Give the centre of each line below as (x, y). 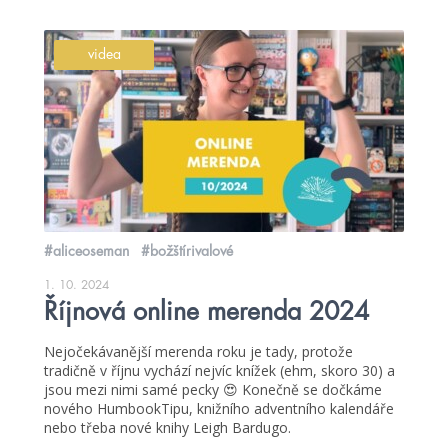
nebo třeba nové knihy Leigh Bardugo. (167, 428)
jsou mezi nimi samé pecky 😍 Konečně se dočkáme (213, 390)
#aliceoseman (86, 251)
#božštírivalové (187, 251)
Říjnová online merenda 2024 (206, 312)
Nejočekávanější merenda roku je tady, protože (198, 352)
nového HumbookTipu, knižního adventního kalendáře (219, 409)
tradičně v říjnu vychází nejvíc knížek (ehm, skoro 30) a (219, 371)
